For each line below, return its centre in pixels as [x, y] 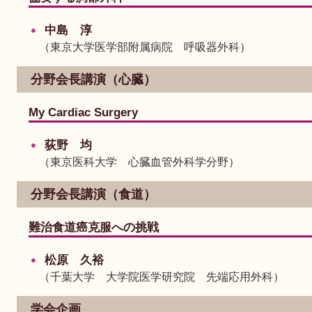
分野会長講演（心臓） [93, 79]
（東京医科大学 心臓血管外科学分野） [139, 162]
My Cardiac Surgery [83, 112]
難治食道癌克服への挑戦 [94, 227]
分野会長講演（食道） [93, 194]
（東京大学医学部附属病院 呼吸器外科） [145, 47]
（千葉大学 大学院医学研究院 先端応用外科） [162, 277]
